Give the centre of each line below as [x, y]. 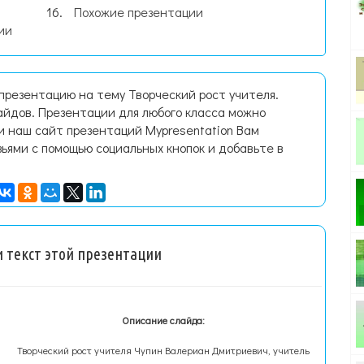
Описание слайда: [164, 320]
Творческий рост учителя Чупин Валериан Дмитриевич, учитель [164, 350]
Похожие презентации [139, 12]
